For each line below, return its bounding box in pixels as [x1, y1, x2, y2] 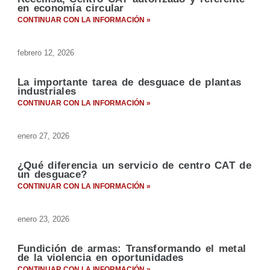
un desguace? [17, 169, 87, 181]
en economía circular [17, 2, 124, 14]
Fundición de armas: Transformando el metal [17, 243, 246, 255]
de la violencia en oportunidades [17, 252, 184, 264]
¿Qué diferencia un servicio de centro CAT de [17, 160, 251, 172]
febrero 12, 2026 [17, 48, 74, 58]
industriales [17, 86, 77, 98]
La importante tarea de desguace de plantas [17, 77, 242, 89]
